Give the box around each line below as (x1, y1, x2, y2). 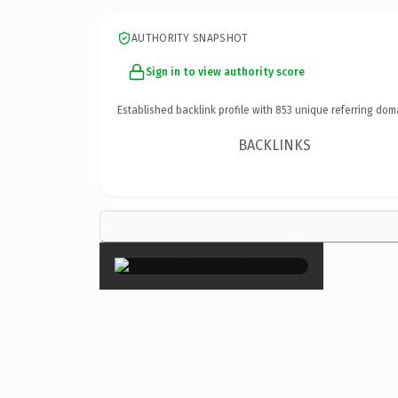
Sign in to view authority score (146, 65, 305, 78)
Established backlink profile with (117, 103, 275, 116)
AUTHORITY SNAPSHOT (131, 31, 249, 44)
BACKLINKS (238, 136, 312, 154)
